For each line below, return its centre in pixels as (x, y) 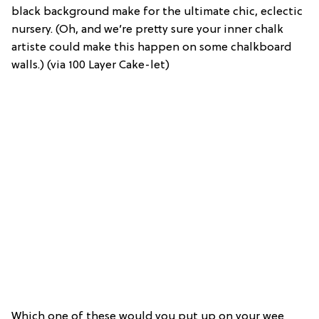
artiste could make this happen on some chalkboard (151, 48)
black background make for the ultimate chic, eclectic (157, 12)
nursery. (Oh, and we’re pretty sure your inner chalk (147, 30)
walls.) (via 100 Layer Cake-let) (90, 66)
